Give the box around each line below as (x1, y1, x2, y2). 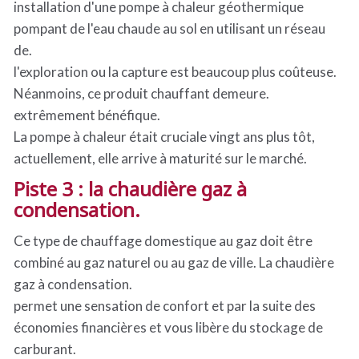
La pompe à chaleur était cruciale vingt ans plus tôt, (14, 128, 315, 145)
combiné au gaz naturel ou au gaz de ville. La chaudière (14, 254, 334, 271)
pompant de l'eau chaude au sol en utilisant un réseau (14, 20, 325, 37)
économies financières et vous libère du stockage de (14, 319, 323, 336)
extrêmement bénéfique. (14, 107, 160, 123)
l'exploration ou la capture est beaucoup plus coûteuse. (14, 63, 337, 80)
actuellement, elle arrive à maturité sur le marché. (14, 150, 307, 167)
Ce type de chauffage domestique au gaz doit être (14, 232, 313, 249)
